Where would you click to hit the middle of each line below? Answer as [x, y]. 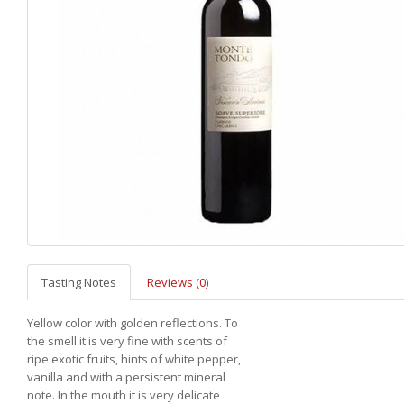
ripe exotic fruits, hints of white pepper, [134, 359]
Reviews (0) [178, 282]
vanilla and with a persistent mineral [127, 377]
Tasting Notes [79, 282]
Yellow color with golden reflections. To [133, 323]
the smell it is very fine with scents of [128, 341]
